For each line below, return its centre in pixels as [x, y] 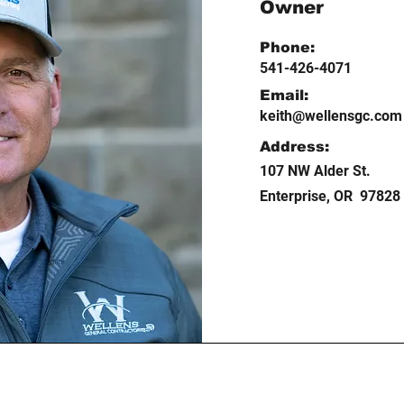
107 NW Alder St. [315, 171]
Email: [284, 95]
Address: [294, 147]
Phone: [287, 47]
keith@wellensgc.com [331, 116]
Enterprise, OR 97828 [330, 196]
